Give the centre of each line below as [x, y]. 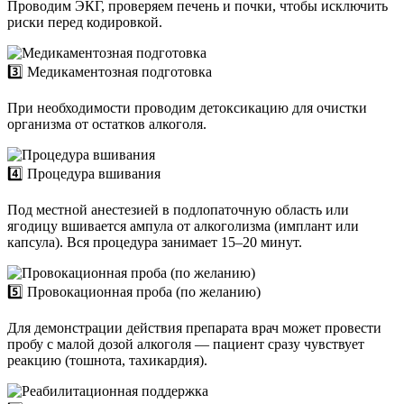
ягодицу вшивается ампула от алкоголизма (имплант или [183, 225]
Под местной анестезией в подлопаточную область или [178, 209]
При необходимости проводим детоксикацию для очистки [187, 107]
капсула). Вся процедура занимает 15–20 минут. [155, 242]
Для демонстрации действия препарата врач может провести [194, 327]
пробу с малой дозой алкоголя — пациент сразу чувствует [186, 344]
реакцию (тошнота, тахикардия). [107, 360]
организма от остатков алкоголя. [107, 124]
